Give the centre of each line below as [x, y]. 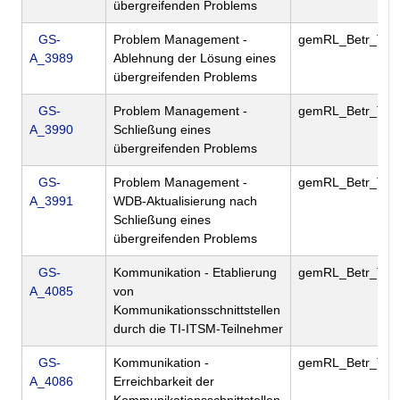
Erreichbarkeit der [164, 382]
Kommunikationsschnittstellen [197, 310]
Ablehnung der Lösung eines [195, 58]
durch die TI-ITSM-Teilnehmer [198, 329]
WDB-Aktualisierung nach [185, 201]
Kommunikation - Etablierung [195, 273]
